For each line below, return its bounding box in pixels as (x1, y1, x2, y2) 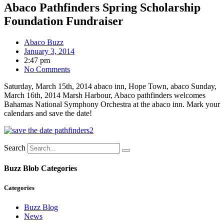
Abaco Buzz (24, 37, 63, 46)
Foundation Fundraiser (4, 14, 123, 27)
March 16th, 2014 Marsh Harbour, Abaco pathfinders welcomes (4, 90, 205, 99)
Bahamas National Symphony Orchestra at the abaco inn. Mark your (4, 99, 220, 108)
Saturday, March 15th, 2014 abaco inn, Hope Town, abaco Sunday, (4, 81, 216, 90)
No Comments (24, 64, 70, 73)
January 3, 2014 (24, 46, 74, 55)
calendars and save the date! (4, 108, 92, 117)
